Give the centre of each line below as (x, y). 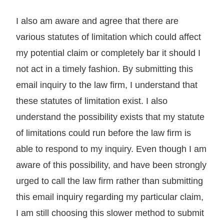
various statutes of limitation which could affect (108, 37)
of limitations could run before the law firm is (103, 133)
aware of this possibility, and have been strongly (111, 165)
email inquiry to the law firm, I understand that (107, 85)
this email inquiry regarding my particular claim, (110, 197)
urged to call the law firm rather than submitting (109, 181)
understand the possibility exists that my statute (110, 117)
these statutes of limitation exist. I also (92, 101)
